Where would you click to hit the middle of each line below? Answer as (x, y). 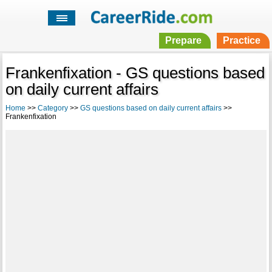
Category (53, 108)
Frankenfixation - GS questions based (135, 73)
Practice (241, 41)
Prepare (183, 41)
